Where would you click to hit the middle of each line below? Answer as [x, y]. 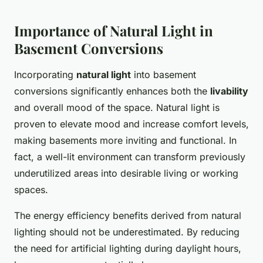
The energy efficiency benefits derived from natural [128, 216]
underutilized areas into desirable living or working [126, 173]
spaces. [31, 190]
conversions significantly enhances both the [112, 91]
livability [229, 91]
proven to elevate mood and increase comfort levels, [131, 124]
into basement [163, 75]
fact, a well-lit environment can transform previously [130, 157]
